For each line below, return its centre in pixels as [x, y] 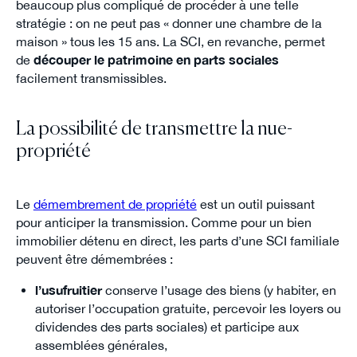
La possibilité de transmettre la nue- [154, 130]
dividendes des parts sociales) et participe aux [167, 326]
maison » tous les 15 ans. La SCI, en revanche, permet [170, 41]
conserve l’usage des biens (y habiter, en [219, 290]
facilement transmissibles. [91, 78]
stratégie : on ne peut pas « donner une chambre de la [169, 23]
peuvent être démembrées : [94, 259]
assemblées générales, [101, 345]
